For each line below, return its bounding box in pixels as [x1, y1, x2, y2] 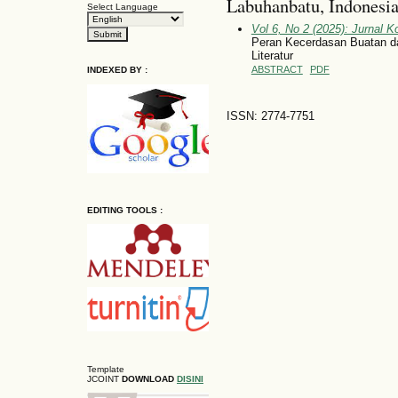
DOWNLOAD [122, 373, 177, 384]
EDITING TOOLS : [87, 204, 163, 215]
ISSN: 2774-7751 [226, 109, 314, 123]
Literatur [251, 48, 293, 62]
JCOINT [87, 373, 119, 384]
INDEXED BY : [87, 65, 147, 76]
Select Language [87, 2, 158, 12]
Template [87, 363, 124, 374]
